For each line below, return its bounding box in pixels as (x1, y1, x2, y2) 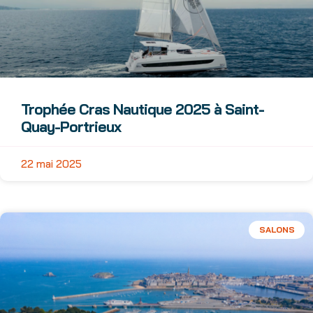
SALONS (259, 224, 295, 235)
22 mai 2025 (21, 157, 82, 170)
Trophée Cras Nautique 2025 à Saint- (21, 100, 264, 118)
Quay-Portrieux (21, 117, 121, 136)
